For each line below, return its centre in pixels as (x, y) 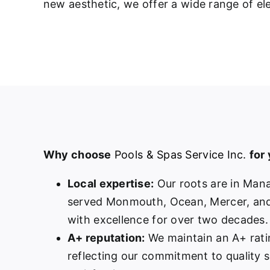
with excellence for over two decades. (168, 219)
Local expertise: (111, 183)
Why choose (77, 154)
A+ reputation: (106, 237)
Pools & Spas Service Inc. (180, 154)
